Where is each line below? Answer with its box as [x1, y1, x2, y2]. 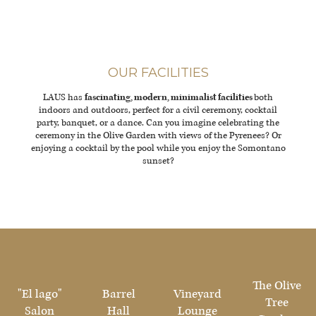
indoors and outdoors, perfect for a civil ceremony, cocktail [39, 104, 277, 116]
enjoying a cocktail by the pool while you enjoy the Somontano [30, 142, 286, 154]
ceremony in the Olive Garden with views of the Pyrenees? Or [35, 130, 281, 142]
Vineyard [174, 286, 221, 301]
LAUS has [43, 92, 85, 104]
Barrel [102, 286, 135, 301]
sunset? [142, 155, 174, 167]
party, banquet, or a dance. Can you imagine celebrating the [37, 117, 279, 129]
